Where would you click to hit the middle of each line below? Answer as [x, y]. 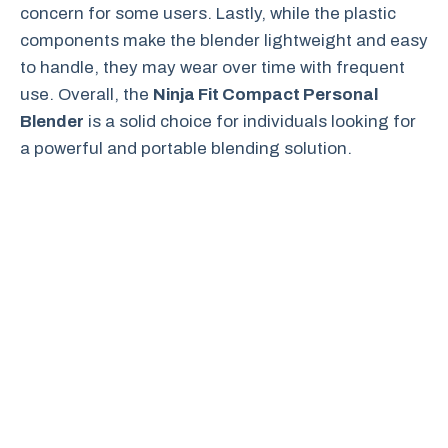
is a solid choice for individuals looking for [250, 121]
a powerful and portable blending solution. [186, 148]
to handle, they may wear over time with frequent [212, 67]
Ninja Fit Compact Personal [265, 94]
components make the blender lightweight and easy [224, 40]
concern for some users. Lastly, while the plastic [208, 13]
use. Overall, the [86, 94]
